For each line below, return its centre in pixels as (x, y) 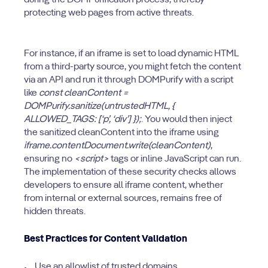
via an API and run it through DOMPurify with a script (129, 80)
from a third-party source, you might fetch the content (133, 67)
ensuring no (49, 159)
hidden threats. (55, 212)
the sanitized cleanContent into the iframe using (121, 133)
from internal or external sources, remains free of (123, 199)
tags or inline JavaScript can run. (175, 159)
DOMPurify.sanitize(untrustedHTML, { (99, 106)
